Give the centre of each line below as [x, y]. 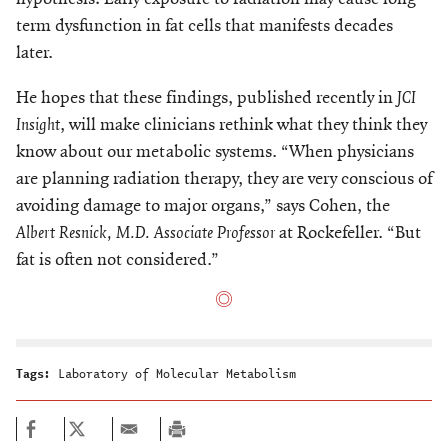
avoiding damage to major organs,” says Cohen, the [203, 205]
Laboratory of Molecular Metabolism [177, 373]
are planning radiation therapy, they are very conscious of [224, 178]
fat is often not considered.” [117, 259]
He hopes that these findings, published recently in [206, 97]
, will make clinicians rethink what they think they [243, 124]
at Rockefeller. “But [348, 232]
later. [34, 52]
